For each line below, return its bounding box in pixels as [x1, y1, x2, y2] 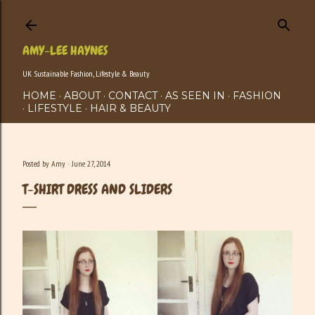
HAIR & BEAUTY [90, 102, 171, 115]
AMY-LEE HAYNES [22, 42, 108, 58]
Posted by [22, 158, 51, 169]
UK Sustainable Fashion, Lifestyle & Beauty [22, 68, 150, 79]
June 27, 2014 [72, 158, 110, 169]
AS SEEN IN [165, 89, 225, 102]
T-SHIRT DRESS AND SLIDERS [22, 180, 172, 198]
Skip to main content [94, 10, 221, 25]
